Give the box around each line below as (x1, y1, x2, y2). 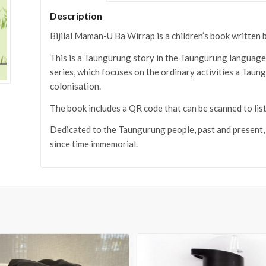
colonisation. (50, 80, 102, 91)
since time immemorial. (50, 138, 138, 150)
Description (50, 10, 103, 22)
